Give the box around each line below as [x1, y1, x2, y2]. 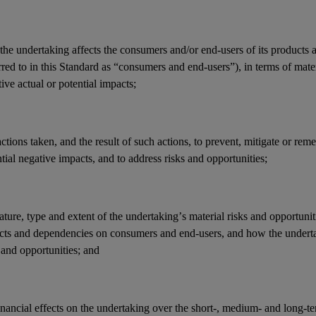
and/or [167, 43, 201, 56]
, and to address [92, 152, 164, 164]
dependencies [33, 226, 93, 239]
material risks [189, 209, 248, 222]
